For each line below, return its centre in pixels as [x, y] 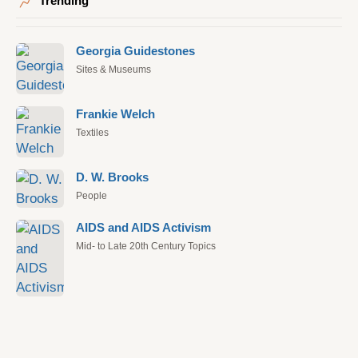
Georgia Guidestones [135, 51]
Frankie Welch [115, 114]
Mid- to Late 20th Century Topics [146, 246]
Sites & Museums [113, 70]
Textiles [92, 133]
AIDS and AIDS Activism [143, 228]
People [91, 196]
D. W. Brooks [112, 177]
